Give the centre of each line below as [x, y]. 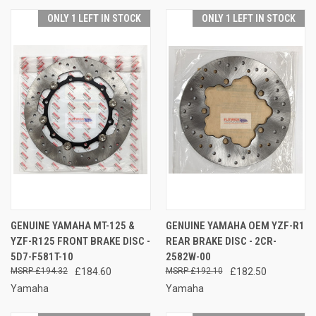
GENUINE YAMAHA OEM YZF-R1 [235, 225]
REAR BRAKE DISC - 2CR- [221, 241]
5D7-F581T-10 [42, 256]
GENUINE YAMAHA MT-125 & [73, 225]
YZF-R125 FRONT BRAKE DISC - [80, 241]
